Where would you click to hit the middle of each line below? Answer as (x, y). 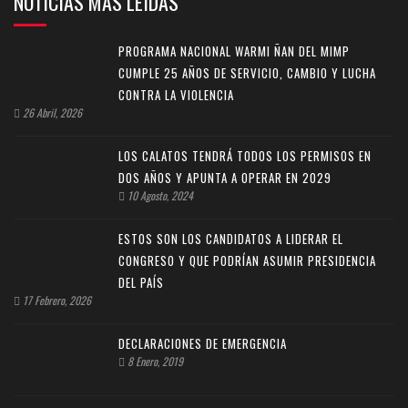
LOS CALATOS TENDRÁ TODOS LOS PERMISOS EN (245, 156)
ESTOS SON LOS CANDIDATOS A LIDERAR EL (231, 239)
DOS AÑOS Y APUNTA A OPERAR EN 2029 (225, 178)
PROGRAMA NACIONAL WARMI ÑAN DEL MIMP (234, 51)
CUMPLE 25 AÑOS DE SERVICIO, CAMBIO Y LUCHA (247, 73)
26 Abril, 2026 (51, 112)
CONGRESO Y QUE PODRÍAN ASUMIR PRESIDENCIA (247, 260)
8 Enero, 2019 (154, 361)
